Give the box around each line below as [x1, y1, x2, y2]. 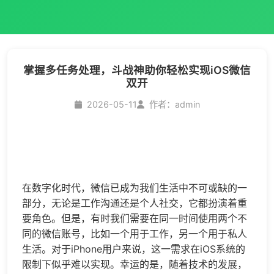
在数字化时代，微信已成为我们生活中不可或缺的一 [22, 182, 247, 194]
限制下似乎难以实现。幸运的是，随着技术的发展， [22, 258, 247, 271]
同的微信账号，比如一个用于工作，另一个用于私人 [22, 228, 247, 240]
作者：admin [149, 99, 200, 110]
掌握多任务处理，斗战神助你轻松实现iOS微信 [23, 64, 251, 77]
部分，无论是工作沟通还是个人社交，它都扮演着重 [22, 197, 247, 210]
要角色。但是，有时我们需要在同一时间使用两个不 [22, 212, 247, 225]
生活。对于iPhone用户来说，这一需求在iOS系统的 [22, 243, 245, 256]
